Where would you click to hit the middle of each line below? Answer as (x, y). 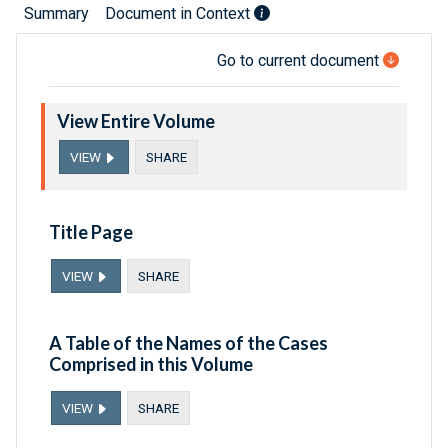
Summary (56, 14)
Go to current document (298, 61)
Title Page (91, 232)
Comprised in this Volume (151, 364)
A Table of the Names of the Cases (188, 343)
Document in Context (179, 14)
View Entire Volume (136, 121)
